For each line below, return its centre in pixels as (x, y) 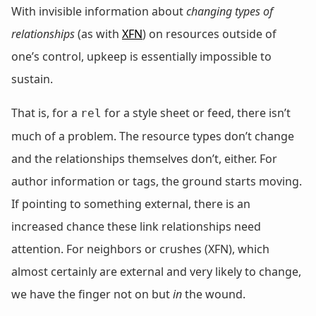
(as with (98, 34)
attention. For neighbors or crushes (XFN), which (140, 249)
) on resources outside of (209, 34)
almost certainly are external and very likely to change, (156, 271)
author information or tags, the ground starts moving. (157, 181)
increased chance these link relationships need (136, 226)
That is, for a (46, 113)
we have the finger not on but (92, 294)
